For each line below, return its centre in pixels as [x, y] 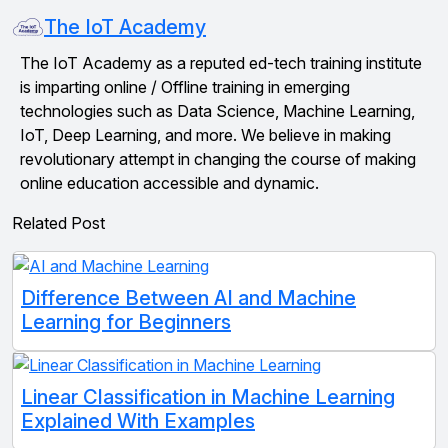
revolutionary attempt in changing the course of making [218, 159]
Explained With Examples [138, 421]
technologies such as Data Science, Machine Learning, [217, 111]
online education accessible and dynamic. [169, 183]
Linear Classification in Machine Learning [208, 397]
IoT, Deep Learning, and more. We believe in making [205, 135]
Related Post [58, 223]
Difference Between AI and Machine [188, 297]
